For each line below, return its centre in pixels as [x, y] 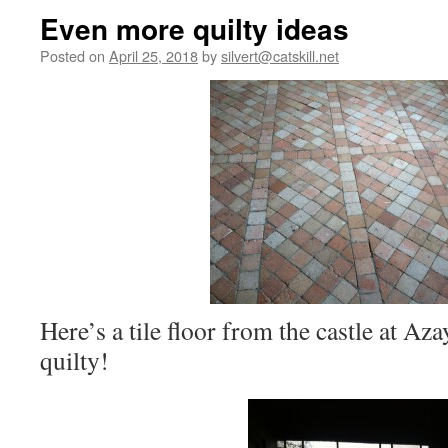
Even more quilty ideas [194, 28]
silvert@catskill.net [280, 55]
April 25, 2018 [153, 55]
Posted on [72, 55]
